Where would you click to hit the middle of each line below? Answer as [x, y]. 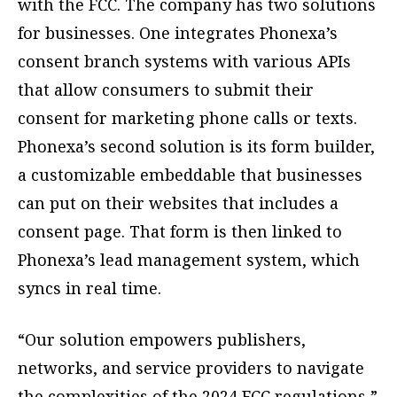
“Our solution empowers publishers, [162, 340]
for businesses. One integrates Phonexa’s [178, 33]
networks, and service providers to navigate [191, 368]
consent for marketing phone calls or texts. [187, 118]
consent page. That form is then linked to [180, 232]
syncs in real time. [90, 288]
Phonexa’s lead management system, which [189, 260]
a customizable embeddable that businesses [190, 175]
